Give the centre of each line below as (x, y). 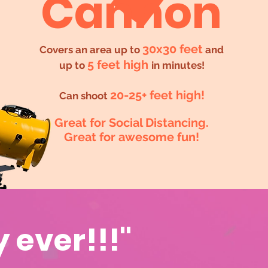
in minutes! (178, 65)
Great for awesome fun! (132, 137)
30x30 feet (173, 49)
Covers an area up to (91, 50)
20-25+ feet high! (157, 95)
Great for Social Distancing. (132, 123)
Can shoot (84, 96)
